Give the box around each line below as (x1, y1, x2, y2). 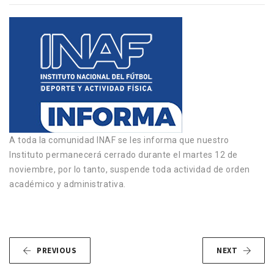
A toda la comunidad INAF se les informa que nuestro (9, 135, 229, 145)
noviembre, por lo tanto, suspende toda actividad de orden (9, 165, 250, 174)
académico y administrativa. (9, 179, 126, 189)
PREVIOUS (37, 245, 76, 256)
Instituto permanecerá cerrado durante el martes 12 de (9, 150, 238, 160)
